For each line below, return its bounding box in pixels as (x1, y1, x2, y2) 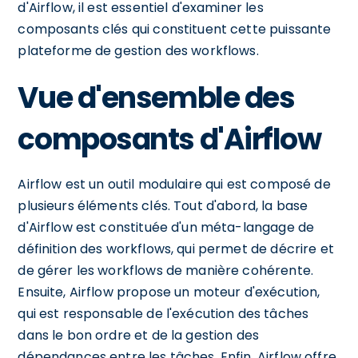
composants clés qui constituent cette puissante (18, 19, 332, 38)
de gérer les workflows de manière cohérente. (18, 261, 313, 280)
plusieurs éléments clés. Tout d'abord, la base (18, 196, 308, 215)
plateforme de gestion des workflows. (18, 41, 259, 60)
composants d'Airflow (18, 118, 321, 160)
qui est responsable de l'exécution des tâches (18, 304, 309, 323)
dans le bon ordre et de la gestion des (18, 325, 260, 344)
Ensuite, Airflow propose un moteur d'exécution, (18, 282, 320, 301)
